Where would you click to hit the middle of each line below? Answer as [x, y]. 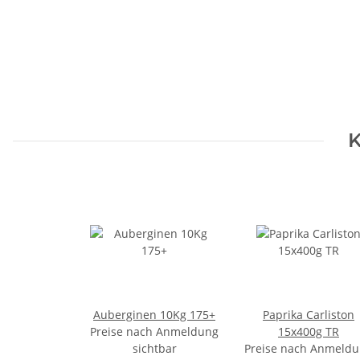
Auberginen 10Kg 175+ [154, 315]
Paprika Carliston [309, 315]
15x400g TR [309, 332]
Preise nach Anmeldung [154, 332]
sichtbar [154, 349]
